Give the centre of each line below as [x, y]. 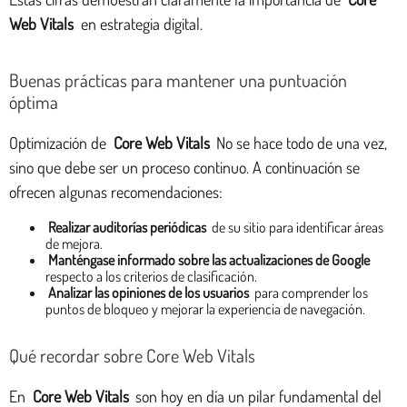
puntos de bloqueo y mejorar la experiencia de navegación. [205, 308]
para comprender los [310, 292]
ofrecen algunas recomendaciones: [116, 191]
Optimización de [60, 142]
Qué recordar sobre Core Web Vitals [132, 355]
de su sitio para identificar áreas [297, 227]
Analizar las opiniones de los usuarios [149, 292]
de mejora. [74, 243]
